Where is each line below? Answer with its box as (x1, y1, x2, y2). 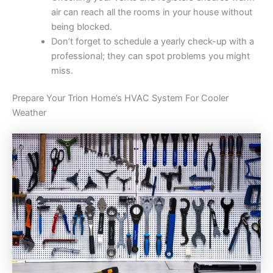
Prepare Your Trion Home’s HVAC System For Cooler (12, 93, 229, 104)
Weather (12, 107, 46, 119)
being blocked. (51, 21, 112, 32)
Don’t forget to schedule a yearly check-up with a (51, 35, 254, 47)
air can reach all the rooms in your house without (51, 6, 252, 18)
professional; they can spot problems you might (51, 50, 250, 62)
